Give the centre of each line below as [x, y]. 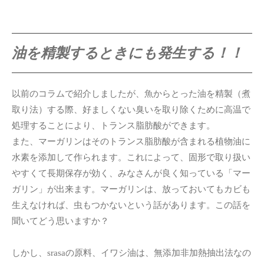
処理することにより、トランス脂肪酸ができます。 [113, 126]
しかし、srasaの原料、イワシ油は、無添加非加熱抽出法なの [131, 253]
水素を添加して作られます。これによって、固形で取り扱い [131, 158]
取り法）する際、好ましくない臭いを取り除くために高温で [131, 110]
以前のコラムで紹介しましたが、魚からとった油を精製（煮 [131, 94]
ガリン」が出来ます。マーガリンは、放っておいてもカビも [131, 189]
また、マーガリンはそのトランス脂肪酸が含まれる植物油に [131, 142]
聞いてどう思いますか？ [60, 221]
